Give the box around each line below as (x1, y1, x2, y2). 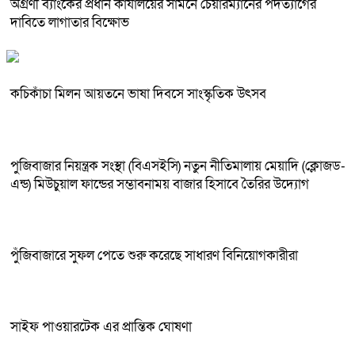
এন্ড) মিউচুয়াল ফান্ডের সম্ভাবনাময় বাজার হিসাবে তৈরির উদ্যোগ (10, 174, 309, 193)
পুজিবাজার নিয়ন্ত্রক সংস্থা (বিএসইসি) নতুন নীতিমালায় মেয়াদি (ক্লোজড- (10, 156, 345, 175)
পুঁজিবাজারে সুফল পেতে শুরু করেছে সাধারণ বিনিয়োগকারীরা (10, 246, 298, 265)
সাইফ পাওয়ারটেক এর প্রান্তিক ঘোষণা (10, 318, 192, 337)
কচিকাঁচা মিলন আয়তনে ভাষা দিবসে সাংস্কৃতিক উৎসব (10, 85, 266, 104)
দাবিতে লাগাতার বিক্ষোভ (10, 13, 129, 32)
